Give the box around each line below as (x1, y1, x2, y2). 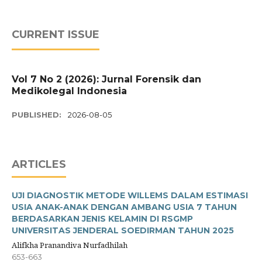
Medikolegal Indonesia (12, 85, 127, 97)
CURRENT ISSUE (12, 28, 99, 42)
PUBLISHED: (12, 110, 64, 120)
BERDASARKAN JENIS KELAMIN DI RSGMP (12, 213, 193, 225)
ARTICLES (12, 158, 66, 171)
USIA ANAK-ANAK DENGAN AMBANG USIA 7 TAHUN (12, 202, 237, 213)
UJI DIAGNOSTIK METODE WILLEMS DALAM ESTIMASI (12, 190, 248, 201)
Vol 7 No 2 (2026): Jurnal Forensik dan (12, 74, 201, 85)
